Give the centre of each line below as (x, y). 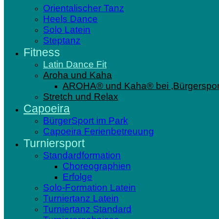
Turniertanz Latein (81, 198)
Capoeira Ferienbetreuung (99, 131)
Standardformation (82, 155)
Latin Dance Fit (75, 64)
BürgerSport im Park (86, 120)
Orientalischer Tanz (84, 8)
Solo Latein (67, 30)
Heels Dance (70, 19)
